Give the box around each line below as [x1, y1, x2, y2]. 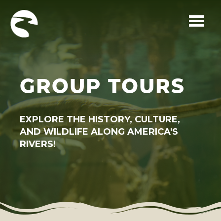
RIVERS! [20, 138, 56, 149]
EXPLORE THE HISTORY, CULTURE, [20, 113, 180, 125]
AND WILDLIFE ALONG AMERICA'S [20, 126, 178, 137]
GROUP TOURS [20, 77, 185, 98]
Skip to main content [29, 35, 112, 44]
